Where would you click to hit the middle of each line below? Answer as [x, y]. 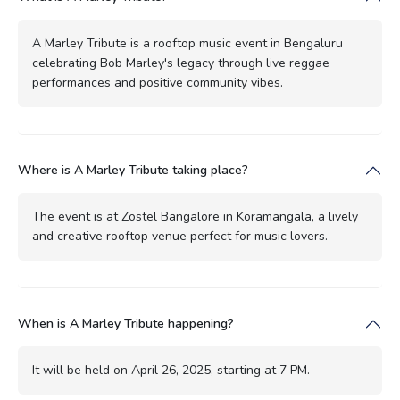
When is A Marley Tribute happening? [126, 324]
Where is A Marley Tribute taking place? [133, 171]
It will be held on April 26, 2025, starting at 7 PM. [171, 371]
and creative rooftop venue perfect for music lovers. [180, 237]
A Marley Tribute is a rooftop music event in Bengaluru [187, 44]
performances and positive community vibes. [158, 83]
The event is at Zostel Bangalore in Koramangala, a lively [195, 217]
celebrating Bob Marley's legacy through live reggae [181, 63]
